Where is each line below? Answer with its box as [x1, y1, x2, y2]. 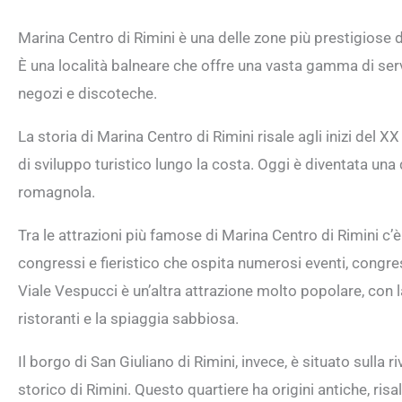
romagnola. [18, 182, 95, 201]
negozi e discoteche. [18, 83, 157, 102]
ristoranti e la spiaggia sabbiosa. [18, 309, 239, 328]
